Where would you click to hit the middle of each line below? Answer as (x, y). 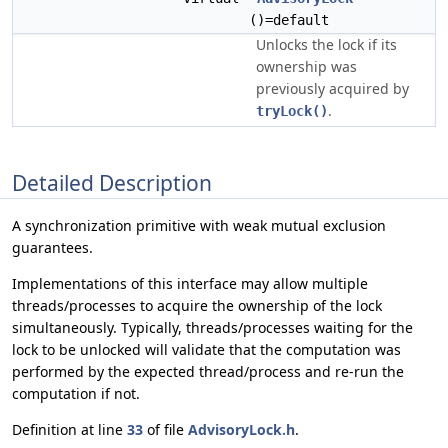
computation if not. (76, 394)
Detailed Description (112, 182)
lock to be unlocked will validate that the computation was (206, 350)
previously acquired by (332, 88)
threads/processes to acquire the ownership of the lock (197, 306)
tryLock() (292, 111)
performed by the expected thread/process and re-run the (208, 372)
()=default (289, 20)
